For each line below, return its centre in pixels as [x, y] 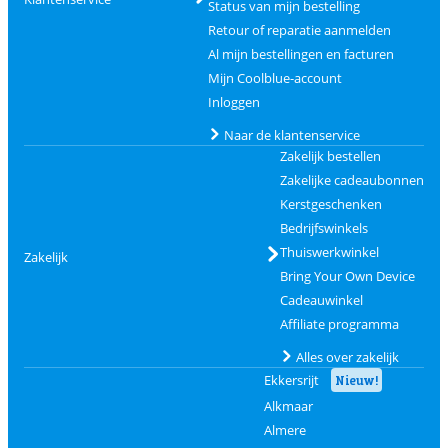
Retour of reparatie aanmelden [299, 30]
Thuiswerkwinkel [329, 252]
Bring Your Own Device [347, 276]
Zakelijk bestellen [330, 156]
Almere [284, 430]
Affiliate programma [339, 324]
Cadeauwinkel [321, 300]
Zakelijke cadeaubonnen [351, 180]
